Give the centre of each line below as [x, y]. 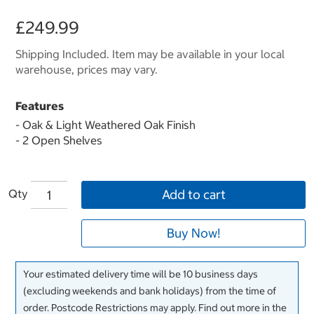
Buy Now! [193, 233]
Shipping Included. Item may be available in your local [150, 54]
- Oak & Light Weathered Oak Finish [105, 125]
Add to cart [193, 195]
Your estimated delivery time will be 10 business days [141, 274]
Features [40, 106]
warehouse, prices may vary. [87, 70]
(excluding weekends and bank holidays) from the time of [150, 291]
